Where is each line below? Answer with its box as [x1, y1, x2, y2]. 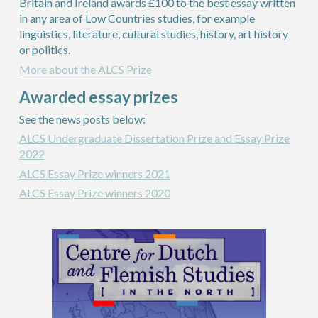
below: [112, 111, 146, 126]
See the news [19, 111, 84, 126]
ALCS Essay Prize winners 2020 [19, 185, 171, 199]
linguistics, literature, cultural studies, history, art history [19, 27, 289, 41]
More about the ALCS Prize [19, 62, 153, 76]
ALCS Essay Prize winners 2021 [19, 166, 171, 180]
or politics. [19, 43, 71, 57]
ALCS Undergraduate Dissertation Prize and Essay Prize [19, 131, 290, 146]
